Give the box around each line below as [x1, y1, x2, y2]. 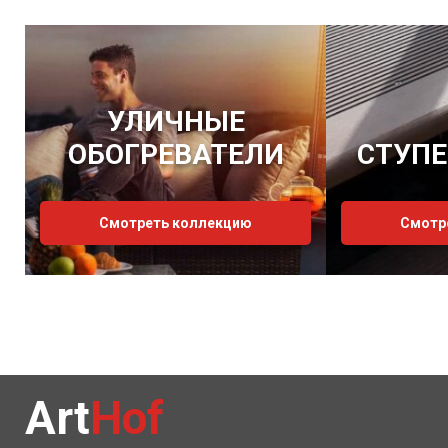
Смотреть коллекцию [99, 215, 252, 231]
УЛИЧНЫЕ [106, 105, 245, 138]
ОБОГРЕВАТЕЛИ [67, 138, 284, 171]
